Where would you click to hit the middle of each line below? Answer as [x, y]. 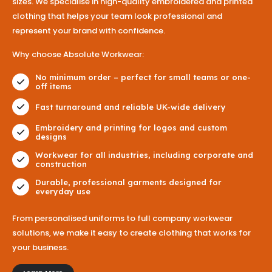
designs [51, 136]
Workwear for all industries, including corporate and [144, 155]
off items [53, 86]
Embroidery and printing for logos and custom [131, 127]
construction [61, 164]
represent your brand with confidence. [89, 31]
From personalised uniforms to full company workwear [122, 219]
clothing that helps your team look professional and [117, 16]
